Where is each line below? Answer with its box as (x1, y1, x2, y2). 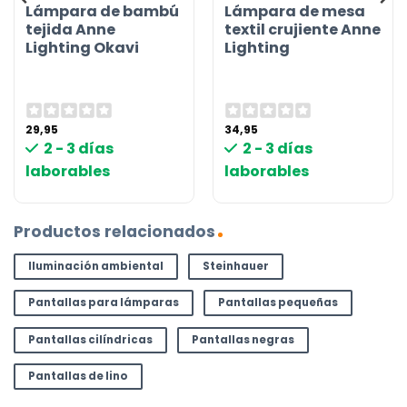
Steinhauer (202, 258, 269, 273)
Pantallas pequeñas (217, 295, 338, 311)
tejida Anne (25, 18, 116, 40)
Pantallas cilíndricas (27, 332, 153, 347)
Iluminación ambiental (27, 258, 164, 273)
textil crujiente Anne (224, 18, 382, 40)
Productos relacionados (14, 220, 215, 243)
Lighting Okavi (25, 36, 140, 58)
